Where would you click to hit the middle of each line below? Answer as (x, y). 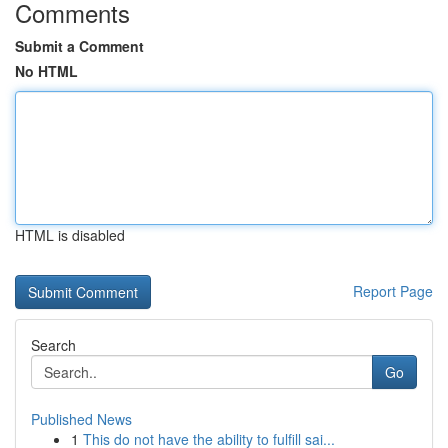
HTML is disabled (70, 235)
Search (53, 345)
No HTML (46, 71)
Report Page (393, 291)
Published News (81, 419)
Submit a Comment (79, 46)
